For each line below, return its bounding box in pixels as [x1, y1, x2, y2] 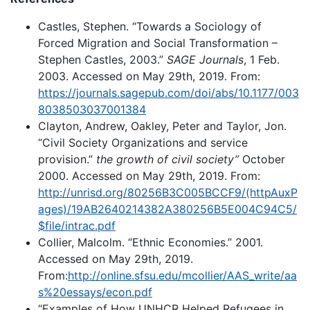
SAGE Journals [167, 53, 244, 66]
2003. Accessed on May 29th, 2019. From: [38, 69, 260, 83]
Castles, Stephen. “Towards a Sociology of [38, 19, 262, 33]
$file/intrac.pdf [38, 219, 116, 232]
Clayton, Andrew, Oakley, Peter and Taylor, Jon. [38, 119, 286, 133]
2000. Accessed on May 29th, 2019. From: [38, 169, 260, 183]
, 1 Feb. [244, 53, 280, 66]
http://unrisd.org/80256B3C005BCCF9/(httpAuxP [38, 185, 298, 199]
